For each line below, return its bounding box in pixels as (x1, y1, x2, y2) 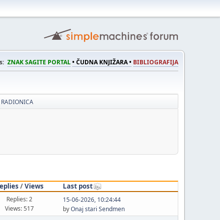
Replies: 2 (6, 194, 33, 203)
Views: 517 (5, 204, 34, 213)
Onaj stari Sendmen (70, 205, 125, 213)
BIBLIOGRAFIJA (133, 58, 178, 66)
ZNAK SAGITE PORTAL (7, 58, 71, 66)
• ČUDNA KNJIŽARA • (72, 58, 132, 66)
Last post (62, 181, 93, 191)
